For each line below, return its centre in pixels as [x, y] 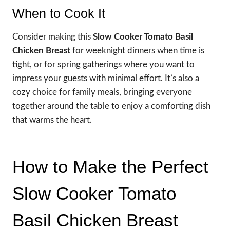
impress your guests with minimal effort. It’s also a [106, 78]
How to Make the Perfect [110, 167]
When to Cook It [59, 14]
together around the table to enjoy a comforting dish [111, 106]
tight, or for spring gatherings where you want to [103, 64]
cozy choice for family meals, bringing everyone [102, 92]
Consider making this [53, 36]
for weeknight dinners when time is [137, 50]
